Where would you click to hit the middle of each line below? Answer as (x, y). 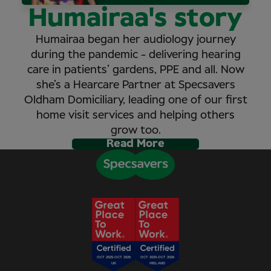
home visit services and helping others (135, 115)
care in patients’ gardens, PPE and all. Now (135, 70)
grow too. (135, 130)
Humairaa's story (135, 18)
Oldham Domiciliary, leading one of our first (135, 100)
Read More (135, 144)
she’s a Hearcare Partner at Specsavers (135, 85)
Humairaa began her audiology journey (135, 40)
